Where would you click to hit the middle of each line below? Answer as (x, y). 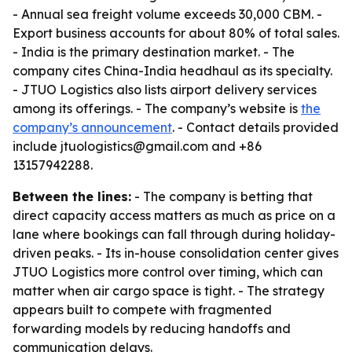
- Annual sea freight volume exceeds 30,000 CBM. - (167, 14)
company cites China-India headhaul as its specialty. (172, 71)
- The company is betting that (222, 196)
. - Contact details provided (255, 127)
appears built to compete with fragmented (142, 310)
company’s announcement (92, 127)
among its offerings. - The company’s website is (157, 108)
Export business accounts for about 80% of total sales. (176, 33)
